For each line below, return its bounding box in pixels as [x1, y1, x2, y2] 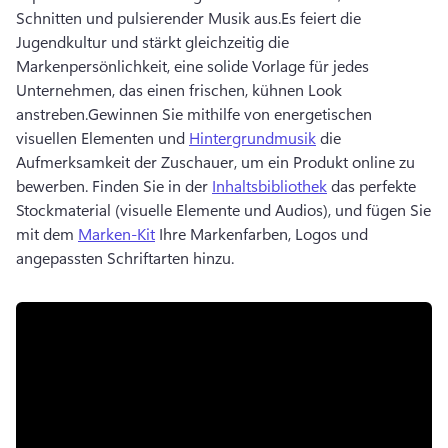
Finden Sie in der [92, 175, 212, 196]
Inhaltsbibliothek [212, 175, 327, 196]
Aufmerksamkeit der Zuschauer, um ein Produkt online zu [16, 151, 415, 172]
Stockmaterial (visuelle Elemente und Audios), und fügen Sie [16, 199, 431, 220]
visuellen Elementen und [16, 127, 189, 148]
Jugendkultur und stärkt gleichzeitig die [16, 31, 289, 52]
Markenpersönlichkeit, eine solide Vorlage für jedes [16, 55, 369, 76]
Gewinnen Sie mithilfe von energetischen [88, 103, 372, 124]
